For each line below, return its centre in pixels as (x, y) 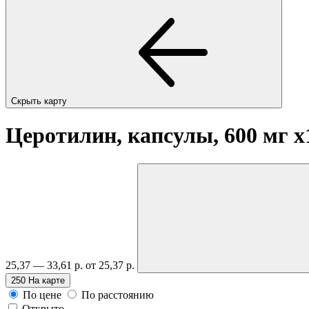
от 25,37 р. (111, 265)
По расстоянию (118, 295)
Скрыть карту (40, 101)
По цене (42, 295)
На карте (47, 280)
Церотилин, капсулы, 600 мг (150, 136)
